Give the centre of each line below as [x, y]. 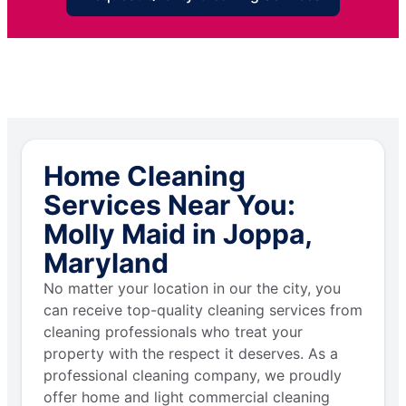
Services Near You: [169, 205]
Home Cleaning [145, 176]
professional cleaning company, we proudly [193, 376]
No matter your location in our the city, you [192, 289]
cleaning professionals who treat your [173, 332]
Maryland [106, 263]
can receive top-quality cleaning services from [203, 310]
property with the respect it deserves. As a [191, 354]
